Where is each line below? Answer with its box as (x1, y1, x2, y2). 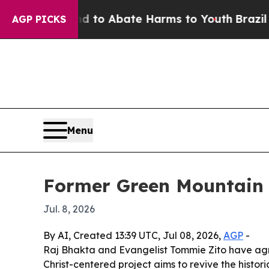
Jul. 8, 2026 (43, 202, 95, 215)
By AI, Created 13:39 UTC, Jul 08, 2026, (43, 229, 223, 241)
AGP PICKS (12, 13, 66, 25)
